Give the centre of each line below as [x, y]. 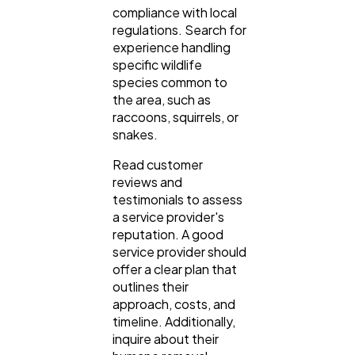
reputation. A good [168, 235]
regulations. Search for [179, 30]
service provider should [179, 252]
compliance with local [175, 13]
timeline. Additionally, [174, 322]
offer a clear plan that [175, 269]
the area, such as [162, 100]
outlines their [151, 287]
